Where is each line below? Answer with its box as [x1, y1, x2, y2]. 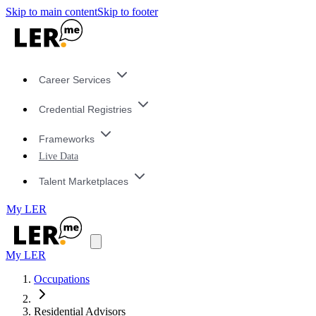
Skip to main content [6, 6, 97, 18]
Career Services [38, 74, 111, 86]
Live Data [38, 150, 78, 162]
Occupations [34, 273, 90, 286]
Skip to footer [97, 6, 158, 18]
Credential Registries [38, 104, 132, 116]
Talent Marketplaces [38, 175, 128, 187]
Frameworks [38, 133, 95, 145]
